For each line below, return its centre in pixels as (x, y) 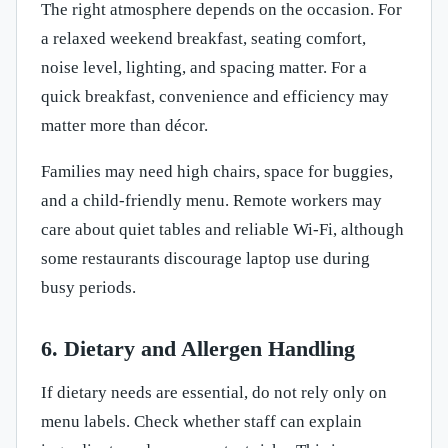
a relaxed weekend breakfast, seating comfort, (203, 39)
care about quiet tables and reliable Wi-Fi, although (222, 230)
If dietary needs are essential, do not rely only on (214, 393)
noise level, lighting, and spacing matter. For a (204, 68)
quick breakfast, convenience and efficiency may (215, 97)
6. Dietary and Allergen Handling (198, 349)
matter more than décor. (124, 126)
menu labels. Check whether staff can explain (201, 422)
